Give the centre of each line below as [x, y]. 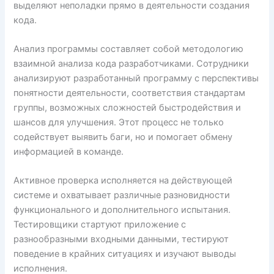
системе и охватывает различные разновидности [122, 195]
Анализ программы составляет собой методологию [129, 49]
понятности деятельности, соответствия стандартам [130, 93]
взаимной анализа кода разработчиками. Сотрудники [131, 63]
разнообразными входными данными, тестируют [121, 239]
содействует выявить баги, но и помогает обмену [123, 137]
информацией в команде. [69, 151]
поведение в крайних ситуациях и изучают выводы [125, 254]
